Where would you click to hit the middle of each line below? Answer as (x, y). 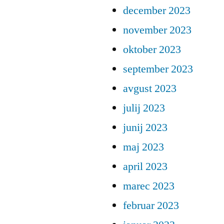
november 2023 (157, 30)
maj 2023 (143, 147)
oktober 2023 (152, 50)
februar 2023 (151, 206)
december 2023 (157, 11)
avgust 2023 (150, 89)
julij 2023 (144, 108)
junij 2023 (145, 128)
